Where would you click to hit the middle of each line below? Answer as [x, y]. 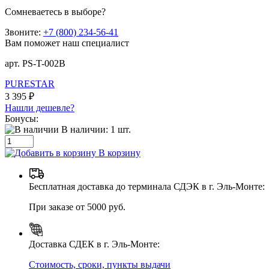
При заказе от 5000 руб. [77, 207]
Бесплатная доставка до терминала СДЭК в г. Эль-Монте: [147, 186]
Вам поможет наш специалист [67, 43]
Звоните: [24, 32]
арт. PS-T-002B [35, 63]
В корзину [118, 153]
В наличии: [86, 129]
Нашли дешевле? [40, 107]
